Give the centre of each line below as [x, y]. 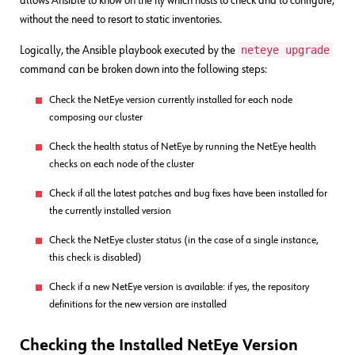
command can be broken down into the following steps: [143, 69]
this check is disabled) [95, 258]
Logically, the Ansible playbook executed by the [129, 50]
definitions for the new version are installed [138, 304]
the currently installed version [110, 211]
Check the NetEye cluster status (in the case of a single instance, [184, 240]
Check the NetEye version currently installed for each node [171, 100]
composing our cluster [96, 117]
